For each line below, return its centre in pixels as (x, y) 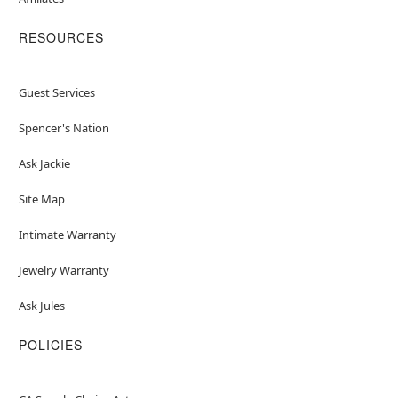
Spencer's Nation (64, 127)
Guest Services (56, 92)
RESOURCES (61, 37)
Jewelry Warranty (64, 270)
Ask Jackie (44, 163)
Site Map (41, 199)
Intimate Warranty (67, 234)
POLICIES (50, 344)
